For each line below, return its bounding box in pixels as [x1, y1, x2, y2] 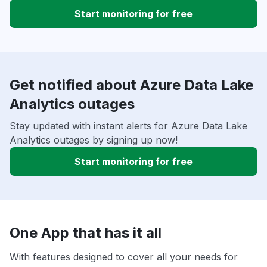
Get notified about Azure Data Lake [10, 76, 253, 94]
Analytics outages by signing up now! [10, 134, 178, 147]
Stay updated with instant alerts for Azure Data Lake [10, 120, 247, 132]
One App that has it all [10, 224, 162, 242]
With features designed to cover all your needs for [10, 251, 238, 263]
